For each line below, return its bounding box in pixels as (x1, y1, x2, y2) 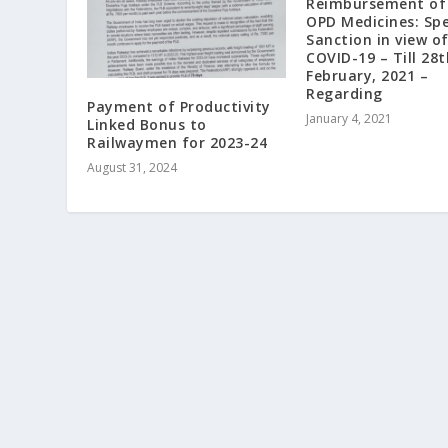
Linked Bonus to (87, 114, 207, 134)
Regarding (306, 83, 383, 103)
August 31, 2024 (87, 158, 178, 176)
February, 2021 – (306, 65, 428, 85)
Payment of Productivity (87, 96, 271, 116)
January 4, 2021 (306, 109, 392, 127)
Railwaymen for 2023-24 (87, 132, 268, 152)
